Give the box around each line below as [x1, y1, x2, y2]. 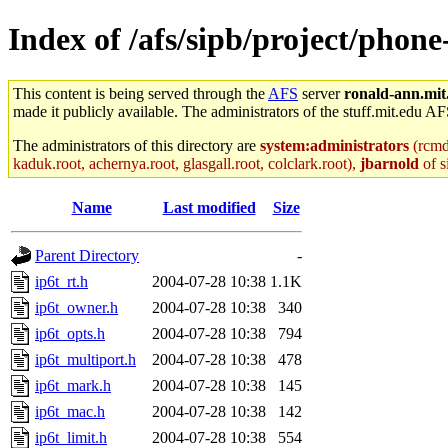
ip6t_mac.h [35, 402, 105, 420]
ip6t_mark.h [35, 376, 111, 394]
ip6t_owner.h [35, 298, 118, 316]
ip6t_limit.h [35, 428, 107, 446]
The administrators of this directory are [13, 136, 260, 154]
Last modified [162, 198, 256, 216]
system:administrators [260, 136, 409, 154]
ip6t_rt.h [35, 272, 88, 290]
